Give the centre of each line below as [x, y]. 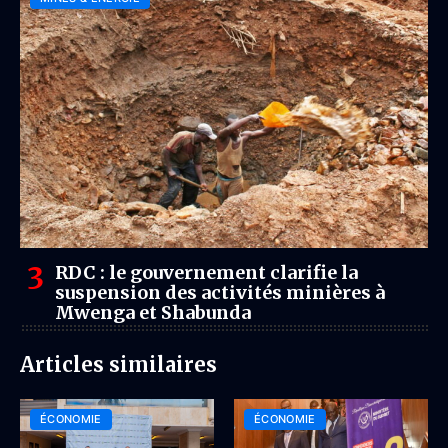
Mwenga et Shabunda [153, 312]
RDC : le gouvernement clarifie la [206, 272]
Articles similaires [118, 364]
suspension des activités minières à [220, 292]
